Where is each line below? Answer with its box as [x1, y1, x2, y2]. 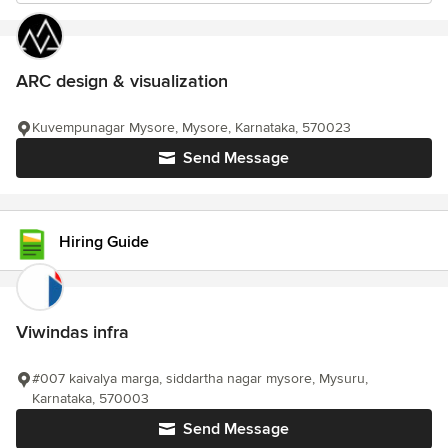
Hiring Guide [59, 231, 149, 252]
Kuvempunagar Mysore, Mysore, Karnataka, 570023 [32, 119, 351, 136]
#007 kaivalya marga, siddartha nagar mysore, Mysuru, [32, 370, 368, 387]
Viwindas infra [16, 321, 129, 343]
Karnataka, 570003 [32, 390, 149, 407]
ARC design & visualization [16, 70, 228, 92]
